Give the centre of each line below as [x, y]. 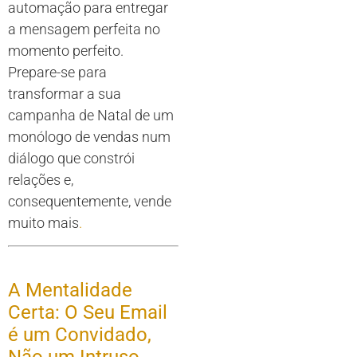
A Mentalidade [70, 290]
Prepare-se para [57, 73]
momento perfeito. [66, 51]
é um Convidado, [80, 334]
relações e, [41, 180]
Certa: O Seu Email [88, 312]
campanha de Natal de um [91, 116]
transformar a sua [65, 94]
